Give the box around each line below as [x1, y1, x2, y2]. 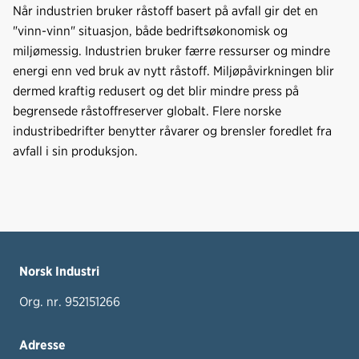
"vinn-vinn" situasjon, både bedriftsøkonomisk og [13, 23, 288, 38]
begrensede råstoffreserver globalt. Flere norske [13, 103, 281, 119]
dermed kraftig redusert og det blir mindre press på [13, 83, 299, 99]
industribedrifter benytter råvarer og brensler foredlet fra [13, 123, 332, 139]
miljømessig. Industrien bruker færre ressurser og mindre [13, 43, 330, 58]
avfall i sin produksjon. [13, 143, 138, 159]
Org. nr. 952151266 [19, 294, 120, 309]
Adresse [19, 337, 66, 353]
